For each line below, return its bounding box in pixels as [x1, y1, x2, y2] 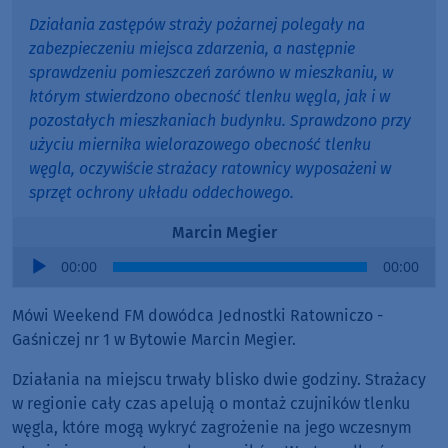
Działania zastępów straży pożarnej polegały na [29, 15, 365, 35]
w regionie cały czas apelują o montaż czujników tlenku [12, 394, 410, 414]
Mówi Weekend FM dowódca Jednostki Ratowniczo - [12, 306, 383, 326]
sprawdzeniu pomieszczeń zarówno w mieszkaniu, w [29, 63, 393, 83]
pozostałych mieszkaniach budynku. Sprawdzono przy [29, 111, 411, 131]
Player [12, 272, 58, 292]
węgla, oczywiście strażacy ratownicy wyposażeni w [29, 159, 391, 179]
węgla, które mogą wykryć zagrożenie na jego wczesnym [12, 418, 412, 438]
